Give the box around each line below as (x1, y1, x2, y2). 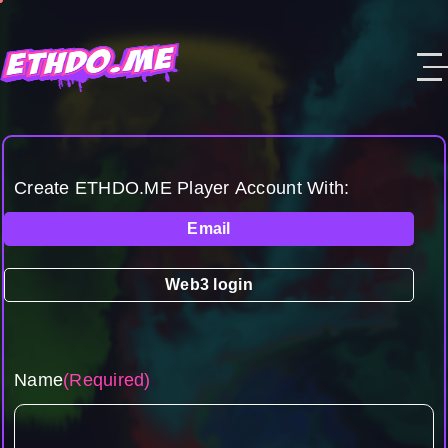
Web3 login (165, 276, 253, 294)
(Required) (63, 369, 151, 390)
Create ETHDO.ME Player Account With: (14, 177, 350, 198)
